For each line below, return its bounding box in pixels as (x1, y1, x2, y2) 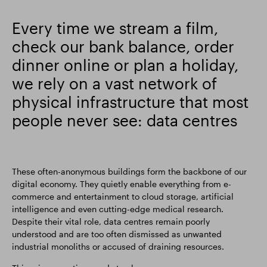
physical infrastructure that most (12, 92, 249, 111)
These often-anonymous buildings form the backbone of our (12, 166, 247, 176)
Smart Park (26, 14, 63, 23)
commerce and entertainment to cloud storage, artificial (12, 191, 234, 201)
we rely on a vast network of (12, 74, 217, 92)
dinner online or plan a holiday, (12, 55, 238, 74)
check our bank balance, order (12, 37, 234, 55)
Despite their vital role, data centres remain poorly (12, 216, 210, 226)
